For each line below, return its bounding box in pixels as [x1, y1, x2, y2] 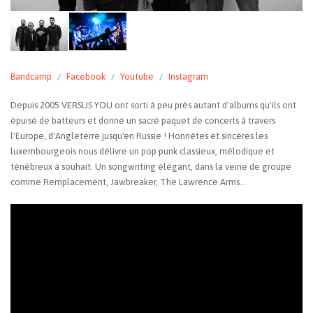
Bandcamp [10, 71, 52, 82]
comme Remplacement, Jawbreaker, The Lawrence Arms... [10, 177, 246, 188]
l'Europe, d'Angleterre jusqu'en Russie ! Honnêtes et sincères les [10, 131, 268, 142]
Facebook [66, 71, 105, 82]
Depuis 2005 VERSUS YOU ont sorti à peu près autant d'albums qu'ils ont [10, 100, 296, 111]
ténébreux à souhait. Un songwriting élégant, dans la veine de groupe [10, 161, 291, 173]
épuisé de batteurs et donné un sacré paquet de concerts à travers [10, 115, 275, 126]
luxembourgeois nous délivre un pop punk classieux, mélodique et [10, 146, 275, 157]
